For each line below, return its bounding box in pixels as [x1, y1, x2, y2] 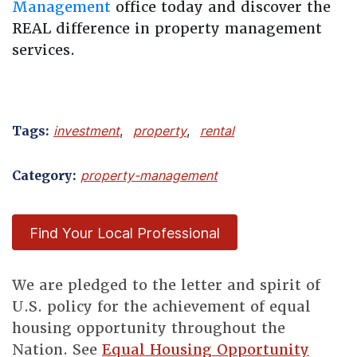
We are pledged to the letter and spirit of [12, 276, 320, 294]
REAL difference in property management [12, 19, 322, 37]
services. [12, 41, 75, 59]
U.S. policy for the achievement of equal [12, 297, 311, 316]
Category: [12, 167, 76, 184]
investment [53, 124, 120, 139]
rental [200, 124, 234, 139]
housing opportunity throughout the [12, 319, 285, 337]
